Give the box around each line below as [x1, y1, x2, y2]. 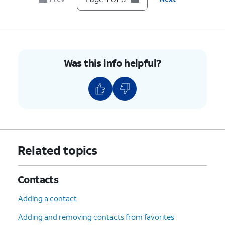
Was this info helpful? [63, 56, 161, 69]
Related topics [17, 142, 97, 158]
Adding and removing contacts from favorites [18, 211, 174, 222]
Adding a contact [18, 193, 77, 203]
